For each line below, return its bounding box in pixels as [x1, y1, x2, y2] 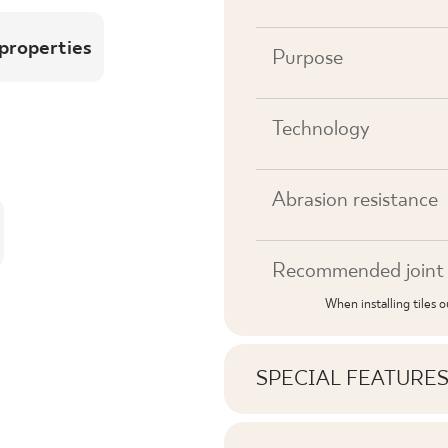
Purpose [272, 46, 343, 70]
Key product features [256, 394, 437, 418]
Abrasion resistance [272, 188, 438, 212]
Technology [272, 117, 370, 141]
